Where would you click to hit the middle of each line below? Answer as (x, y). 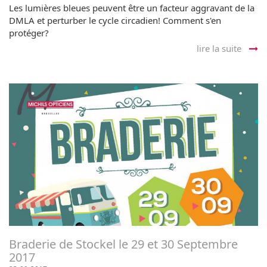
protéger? (29, 32)
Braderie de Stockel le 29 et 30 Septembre (123, 244)
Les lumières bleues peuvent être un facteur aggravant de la (132, 7)
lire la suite (220, 48)
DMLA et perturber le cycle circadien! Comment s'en (115, 20)
